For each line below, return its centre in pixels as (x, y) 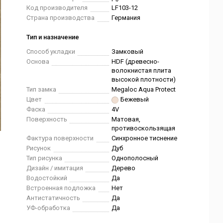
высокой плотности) (144, 79)
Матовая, (126, 119)
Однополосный (135, 158)
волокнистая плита (142, 70)
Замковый (128, 52)
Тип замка (42, 89)
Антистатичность (54, 198)
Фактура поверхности (60, 138)
